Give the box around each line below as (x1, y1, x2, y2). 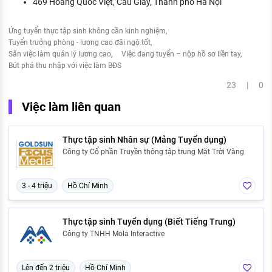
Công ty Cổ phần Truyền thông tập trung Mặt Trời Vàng (63, 148, 244, 157)
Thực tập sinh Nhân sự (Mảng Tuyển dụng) (63, 135, 226, 145)
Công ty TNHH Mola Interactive (63, 229, 165, 239)
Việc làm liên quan (22, 100, 121, 115)
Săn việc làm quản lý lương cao (8, 50, 111, 59)
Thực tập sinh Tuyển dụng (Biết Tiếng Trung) (63, 217, 236, 227)
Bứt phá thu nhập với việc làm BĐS (8, 61, 121, 70)
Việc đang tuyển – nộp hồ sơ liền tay (121, 50, 240, 59)
